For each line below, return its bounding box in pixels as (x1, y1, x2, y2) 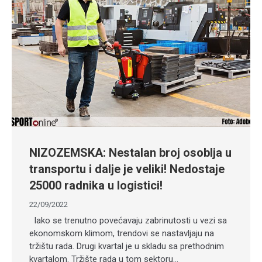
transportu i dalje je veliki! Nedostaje (29, 162, 225, 176)
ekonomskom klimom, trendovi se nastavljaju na (29, 228, 214, 239)
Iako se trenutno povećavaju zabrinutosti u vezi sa (29, 215, 227, 226)
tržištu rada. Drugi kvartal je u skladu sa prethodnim (29, 241, 224, 251)
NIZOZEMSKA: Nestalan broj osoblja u (29, 146, 232, 160)
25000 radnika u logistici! (29, 178, 163, 192)
